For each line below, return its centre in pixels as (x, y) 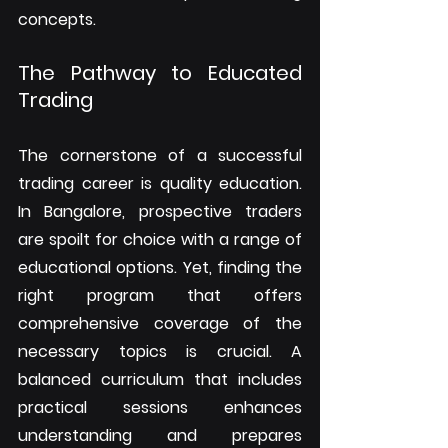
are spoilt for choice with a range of (160, 239)
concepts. (57, 19)
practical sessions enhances (160, 407)
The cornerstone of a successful (160, 155)
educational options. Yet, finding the (160, 267)
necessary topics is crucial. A (160, 351)
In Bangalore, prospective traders (160, 211)
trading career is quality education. (160, 183)
